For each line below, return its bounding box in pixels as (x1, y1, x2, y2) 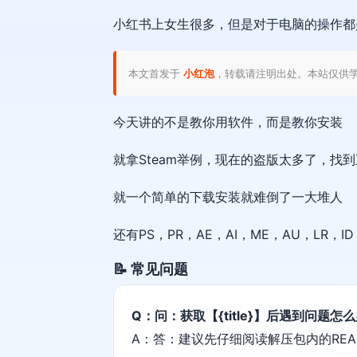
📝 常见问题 (113, 261, 188, 278)
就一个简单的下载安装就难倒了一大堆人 (113, 189, 343, 206)
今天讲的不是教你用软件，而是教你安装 (113, 114, 343, 131)
